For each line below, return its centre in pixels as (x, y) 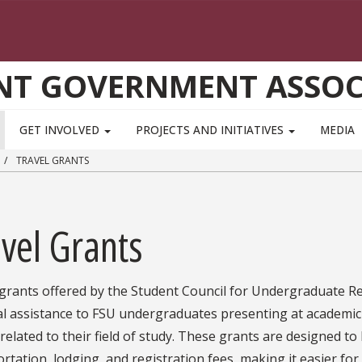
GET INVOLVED (61, 130)
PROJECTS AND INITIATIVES (211, 130)
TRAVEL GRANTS (51, 161)
